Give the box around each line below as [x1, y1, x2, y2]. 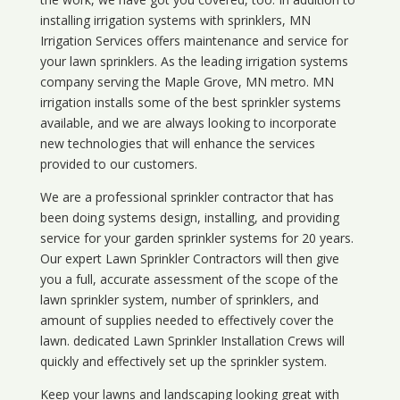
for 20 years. [277, 229, 354, 247]
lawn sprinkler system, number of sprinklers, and [39, 291, 319, 309]
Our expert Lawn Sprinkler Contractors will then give [39, 250, 339, 268]
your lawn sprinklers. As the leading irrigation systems [39, 53, 348, 71]
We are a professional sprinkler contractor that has [39, 188, 334, 206]
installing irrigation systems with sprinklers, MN [39, 12, 311, 29]
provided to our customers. [39, 155, 197, 173]
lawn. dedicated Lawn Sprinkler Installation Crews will [39, 332, 345, 350]
